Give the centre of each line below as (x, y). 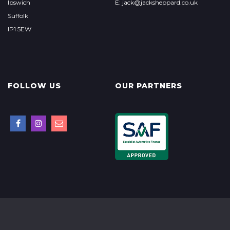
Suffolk (18, 16)
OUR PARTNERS (148, 86)
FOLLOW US (34, 86)
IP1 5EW (20, 29)
